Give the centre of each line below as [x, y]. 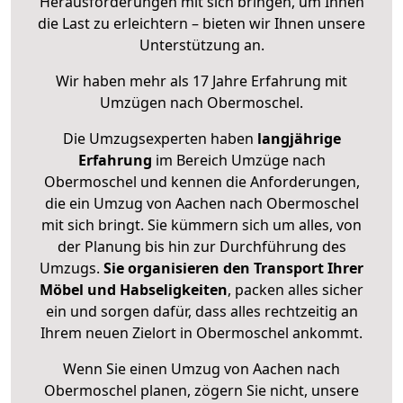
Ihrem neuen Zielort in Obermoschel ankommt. [201, 333]
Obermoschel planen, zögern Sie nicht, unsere [201, 391]
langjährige [299, 139]
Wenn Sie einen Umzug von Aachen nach [201, 369]
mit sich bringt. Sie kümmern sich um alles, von [201, 225]
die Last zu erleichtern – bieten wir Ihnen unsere [201, 24]
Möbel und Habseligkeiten [134, 290]
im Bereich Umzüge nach [238, 161]
